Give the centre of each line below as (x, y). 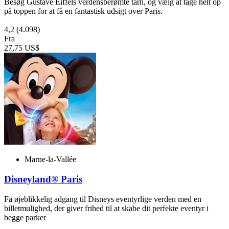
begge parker (25, 217)
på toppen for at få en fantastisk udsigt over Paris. (83, 11)
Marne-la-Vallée (50, 159)
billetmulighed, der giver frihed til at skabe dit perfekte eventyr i (106, 208)
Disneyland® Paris (43, 179)
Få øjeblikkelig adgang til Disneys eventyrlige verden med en (103, 199)
